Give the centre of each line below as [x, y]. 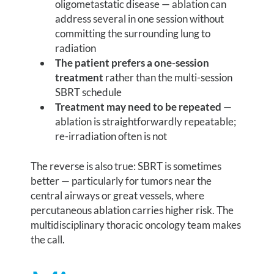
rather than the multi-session [168, 77]
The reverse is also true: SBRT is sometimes [126, 166]
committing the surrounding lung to [133, 33]
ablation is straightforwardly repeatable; [146, 121]
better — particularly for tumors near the [121, 181]
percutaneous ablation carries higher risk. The [132, 210]
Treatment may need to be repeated [139, 106]
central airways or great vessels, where [118, 196]
